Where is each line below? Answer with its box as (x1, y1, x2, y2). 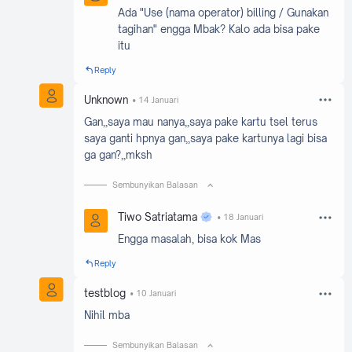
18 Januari (222, 212, 263, 222)
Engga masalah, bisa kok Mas (118, 233, 262, 246)
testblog (83, 287, 126, 300)
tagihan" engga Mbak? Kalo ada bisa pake (118, 22, 321, 35)
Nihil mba (83, 309, 130, 322)
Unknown (83, 93, 128, 106)
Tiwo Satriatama (118, 211, 198, 224)
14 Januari (137, 94, 178, 104)
